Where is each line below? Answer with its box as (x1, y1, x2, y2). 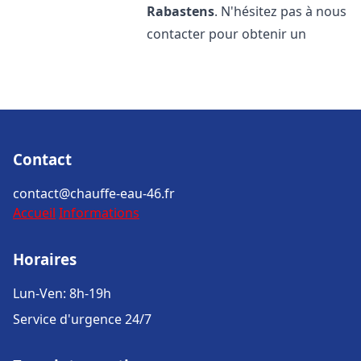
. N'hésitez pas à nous (214, 2, 347, 20)
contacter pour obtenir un (147, 25, 307, 43)
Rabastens (147, 2, 215, 20)
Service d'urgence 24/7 (13, 310, 151, 328)
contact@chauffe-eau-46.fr (13, 185, 175, 202)
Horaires (13, 249, 77, 269)
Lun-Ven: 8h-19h (13, 284, 111, 302)
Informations (59, 204, 139, 222)
